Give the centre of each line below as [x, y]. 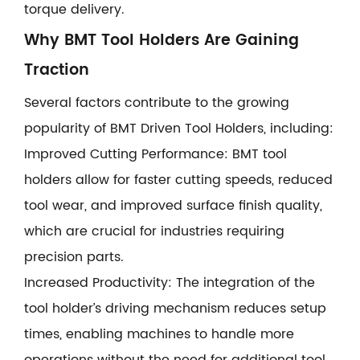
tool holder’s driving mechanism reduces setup [175, 309]
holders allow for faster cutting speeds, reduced [178, 180]
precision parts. [74, 258]
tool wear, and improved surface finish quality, [173, 206]
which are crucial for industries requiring [154, 232]
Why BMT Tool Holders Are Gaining [162, 41]
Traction [57, 71]
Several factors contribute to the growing [157, 103]
